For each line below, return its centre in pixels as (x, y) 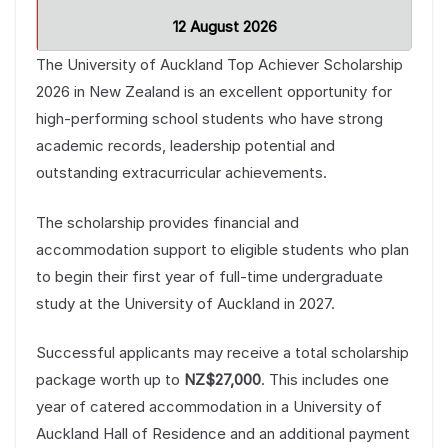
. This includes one (325, 380)
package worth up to (110, 380)
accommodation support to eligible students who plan (222, 249)
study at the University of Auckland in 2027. (185, 303)
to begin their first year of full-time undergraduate (209, 276)
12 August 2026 (224, 27)
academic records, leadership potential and (185, 146)
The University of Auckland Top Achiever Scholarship (219, 65)
